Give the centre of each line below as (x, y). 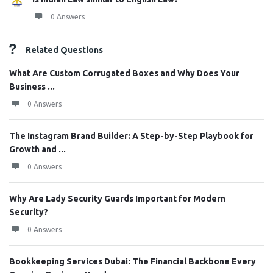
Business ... (32, 87)
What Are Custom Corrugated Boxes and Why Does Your (124, 73)
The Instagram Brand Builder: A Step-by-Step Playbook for (131, 136)
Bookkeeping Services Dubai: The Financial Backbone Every (133, 261)
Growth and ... (37, 149)
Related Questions (64, 50)
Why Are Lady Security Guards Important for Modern (117, 199)
